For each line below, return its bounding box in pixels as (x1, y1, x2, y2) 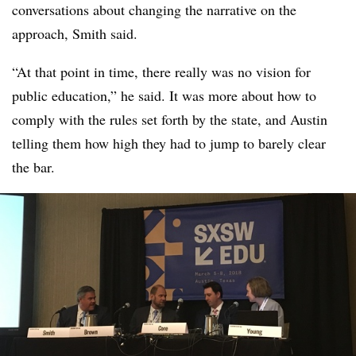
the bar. (12, 157, 55, 176)
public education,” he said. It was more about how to (12, 86, 316, 105)
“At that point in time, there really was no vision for (12, 62, 311, 81)
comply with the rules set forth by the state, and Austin (12, 110, 327, 129)
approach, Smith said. (12, 24, 137, 43)
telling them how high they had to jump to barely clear (12, 133, 326, 153)
